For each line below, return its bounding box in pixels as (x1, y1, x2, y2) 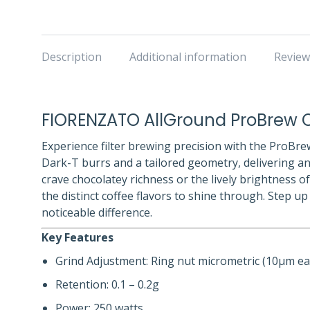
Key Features (42, 230, 113, 245)
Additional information (129, 49, 246, 64)
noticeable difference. (42, 205, 152, 220)
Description (42, 49, 102, 64)
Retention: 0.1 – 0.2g (55, 277, 159, 292)
